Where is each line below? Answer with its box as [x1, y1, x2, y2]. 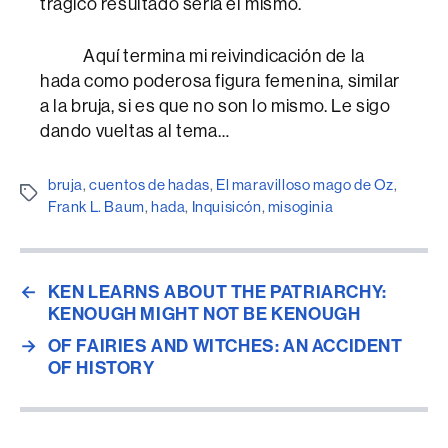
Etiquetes [19, 185, 86, 202]
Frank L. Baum [48, 198, 145, 215]
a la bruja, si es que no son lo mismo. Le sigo [40, 96, 391, 116]
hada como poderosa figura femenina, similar [40, 71, 400, 91]
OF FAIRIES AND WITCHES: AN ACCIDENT [47, 335, 403, 357]
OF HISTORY [47, 357, 155, 379]
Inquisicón [191, 198, 262, 215]
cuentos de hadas [89, 176, 210, 193]
